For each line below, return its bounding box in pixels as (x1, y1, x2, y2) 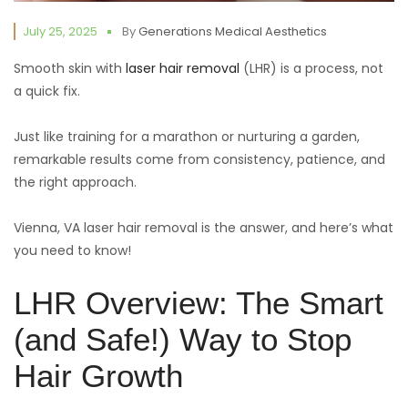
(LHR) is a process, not (240, 59, 383, 78)
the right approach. (14, 173, 137, 192)
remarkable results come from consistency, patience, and (14, 150, 385, 169)
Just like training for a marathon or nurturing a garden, (14, 127, 360, 147)
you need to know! (14, 241, 131, 260)
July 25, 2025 (23, 23, 97, 41)
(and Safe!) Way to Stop (14, 321, 352, 358)
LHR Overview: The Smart (14, 285, 383, 321)
